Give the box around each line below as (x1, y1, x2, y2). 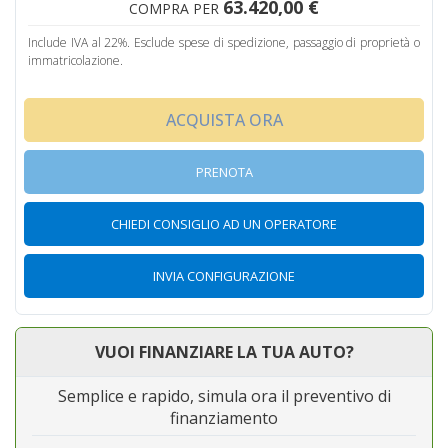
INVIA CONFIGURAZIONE (153, 266, 295, 285)
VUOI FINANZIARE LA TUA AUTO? (94, 340, 354, 363)
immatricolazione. (28, 51, 123, 69)
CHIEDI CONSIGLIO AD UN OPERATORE (111, 214, 337, 233)
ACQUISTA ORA (165, 108, 283, 131)
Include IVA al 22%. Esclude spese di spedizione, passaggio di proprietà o (28, 33, 420, 51)
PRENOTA (195, 162, 253, 181)
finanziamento (170, 406, 278, 429)
